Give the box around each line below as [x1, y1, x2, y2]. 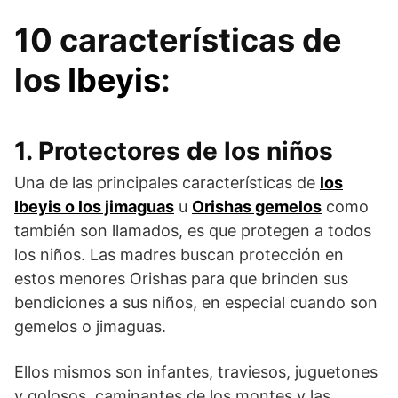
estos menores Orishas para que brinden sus [14, 268, 348, 288]
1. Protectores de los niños [14, 135, 333, 166]
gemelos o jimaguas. [14, 316, 166, 336]
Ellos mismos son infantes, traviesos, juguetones [14, 362, 378, 381]
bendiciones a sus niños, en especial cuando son [14, 292, 378, 312]
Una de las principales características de [14, 172, 320, 192]
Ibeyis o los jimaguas [14, 196, 174, 216]
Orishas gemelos [192, 196, 322, 216]
